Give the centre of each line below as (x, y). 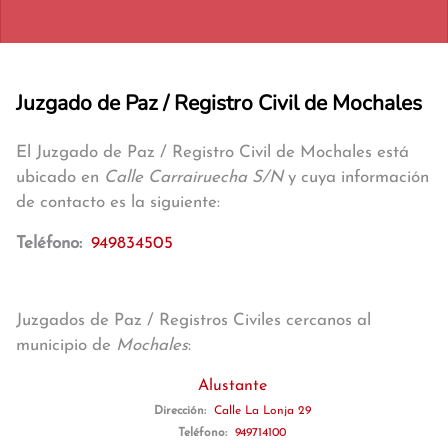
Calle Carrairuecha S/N (193, 177)
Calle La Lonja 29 (262, 411)
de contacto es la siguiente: (118, 202)
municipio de (66, 345)
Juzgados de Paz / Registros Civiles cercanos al (193, 320)
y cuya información (356, 177)
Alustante (232, 386)
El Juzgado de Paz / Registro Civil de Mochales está (212, 152)
